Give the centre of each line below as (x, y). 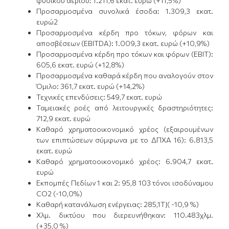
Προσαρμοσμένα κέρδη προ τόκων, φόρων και (125, 33)
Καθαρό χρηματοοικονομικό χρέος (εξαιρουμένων (125, 129)
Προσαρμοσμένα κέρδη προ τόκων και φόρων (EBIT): (125, 54)
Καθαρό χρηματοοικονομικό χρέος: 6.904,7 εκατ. (125, 162)
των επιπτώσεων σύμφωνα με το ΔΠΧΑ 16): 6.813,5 (125, 140)
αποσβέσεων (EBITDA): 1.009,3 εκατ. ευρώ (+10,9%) (123, 43)
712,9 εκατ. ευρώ (64, 119)
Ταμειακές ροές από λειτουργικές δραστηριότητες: (125, 108)
